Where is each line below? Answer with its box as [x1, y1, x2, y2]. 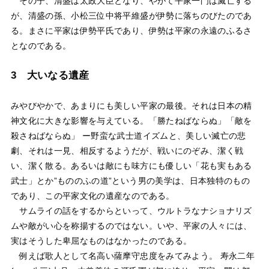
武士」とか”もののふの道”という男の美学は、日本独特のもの [10, 175, 250, 186]
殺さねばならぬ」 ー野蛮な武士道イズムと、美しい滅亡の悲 [10, 130, 246, 141]
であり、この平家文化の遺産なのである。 [10, 190, 175, 201]
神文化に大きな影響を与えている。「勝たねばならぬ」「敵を [10, 115, 252, 125]
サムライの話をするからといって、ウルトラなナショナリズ [10, 205, 252, 216]
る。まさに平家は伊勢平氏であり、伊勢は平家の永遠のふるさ [10, 25, 252, 35]
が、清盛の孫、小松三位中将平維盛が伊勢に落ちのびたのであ [10, 10, 252, 20]
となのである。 [10, 40, 71, 50]
